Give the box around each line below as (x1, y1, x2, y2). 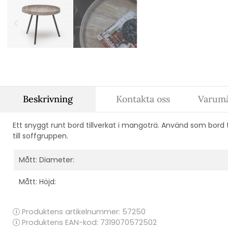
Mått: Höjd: (19, 176, 56, 187)
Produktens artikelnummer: (20, 206, 122, 217)
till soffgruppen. (13, 130, 68, 141)
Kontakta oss (116, 93, 170, 105)
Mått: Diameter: (19, 154, 74, 165)
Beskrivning (22, 93, 73, 105)
